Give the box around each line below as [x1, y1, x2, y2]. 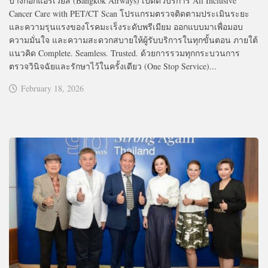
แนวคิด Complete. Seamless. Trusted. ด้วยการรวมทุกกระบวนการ [9, 47, 240, 59]
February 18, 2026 [21, 82, 84, 94]
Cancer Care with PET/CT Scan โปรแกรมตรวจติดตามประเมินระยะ [9, 7, 249, 19]
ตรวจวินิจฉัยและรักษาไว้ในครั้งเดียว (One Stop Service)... [9, 60, 217, 72]
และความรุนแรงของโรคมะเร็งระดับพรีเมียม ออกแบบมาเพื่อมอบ [9, 20, 243, 32]
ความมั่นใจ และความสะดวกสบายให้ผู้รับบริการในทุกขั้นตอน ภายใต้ [9, 33, 258, 45]
